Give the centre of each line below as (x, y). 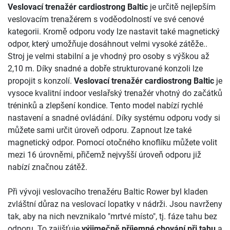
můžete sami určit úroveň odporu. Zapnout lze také (100, 130)
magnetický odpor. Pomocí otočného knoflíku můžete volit (112, 143)
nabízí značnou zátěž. (47, 167)
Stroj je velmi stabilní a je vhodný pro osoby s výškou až (109, 56)
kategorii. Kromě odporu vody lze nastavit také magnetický (114, 32)
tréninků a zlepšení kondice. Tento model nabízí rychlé (105, 106)
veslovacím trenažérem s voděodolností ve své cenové (106, 20)
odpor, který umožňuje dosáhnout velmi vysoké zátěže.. (108, 44)
